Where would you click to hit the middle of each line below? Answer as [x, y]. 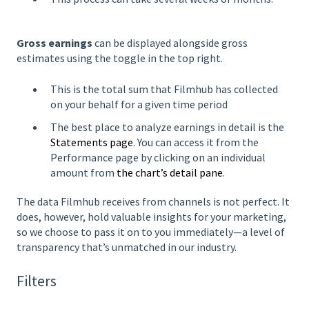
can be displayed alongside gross [170, 43]
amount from [83, 172]
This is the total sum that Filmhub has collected [164, 89]
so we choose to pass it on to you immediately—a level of [151, 231]
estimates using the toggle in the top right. [120, 58]
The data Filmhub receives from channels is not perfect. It [153, 201]
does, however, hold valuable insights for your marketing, [151, 216]
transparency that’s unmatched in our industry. [127, 247]
